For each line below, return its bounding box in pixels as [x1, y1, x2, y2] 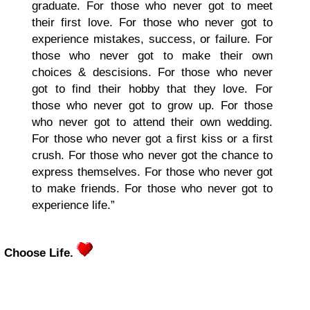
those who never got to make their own [32, 49, 273, 62]
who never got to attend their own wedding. [32, 116, 273, 129]
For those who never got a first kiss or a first [32, 132, 273, 145]
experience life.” [32, 199, 115, 212]
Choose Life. [4, 246, 77, 259]
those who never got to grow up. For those [32, 99, 273, 112]
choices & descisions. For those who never [32, 66, 273, 79]
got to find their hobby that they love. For [32, 82, 273, 95]
